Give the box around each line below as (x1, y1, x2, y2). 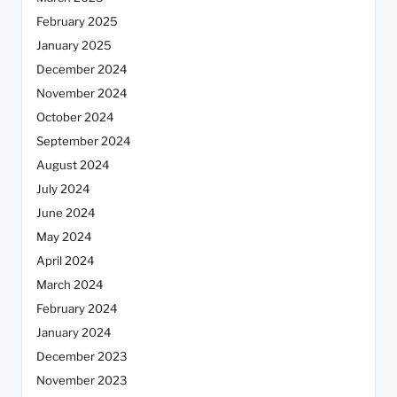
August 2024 (36, 158, 110, 173)
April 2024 (36, 253, 95, 269)
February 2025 (36, 14, 118, 29)
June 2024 (36, 206, 96, 221)
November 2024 (36, 86, 128, 101)
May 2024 (36, 230, 92, 245)
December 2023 (36, 349, 127, 364)
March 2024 (36, 277, 104, 292)
